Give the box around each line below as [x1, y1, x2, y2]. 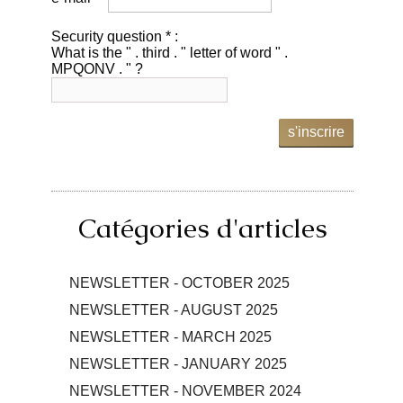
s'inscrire [288, 123, 345, 139]
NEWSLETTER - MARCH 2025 [69, 328, 273, 345]
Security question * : [51, 28, 179, 44]
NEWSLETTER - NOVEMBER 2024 [69, 382, 302, 399]
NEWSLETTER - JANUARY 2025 [69, 355, 288, 372]
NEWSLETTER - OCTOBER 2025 [69, 274, 291, 291]
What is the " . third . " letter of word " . [51, 44, 289, 60]
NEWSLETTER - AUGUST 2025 [69, 301, 279, 318]
